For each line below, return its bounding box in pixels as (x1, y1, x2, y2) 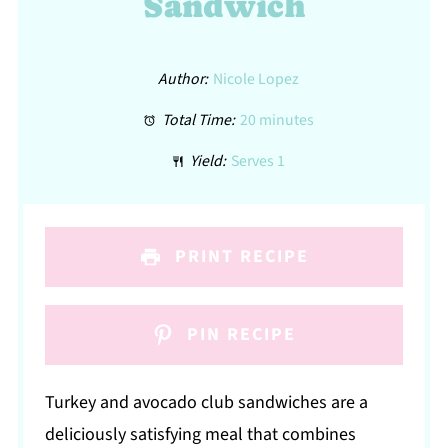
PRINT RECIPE (168, 243, 309, 269)
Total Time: (158, 109, 235, 132)
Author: (158, 68, 209, 91)
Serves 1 (231, 150, 286, 173)
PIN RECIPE (181, 321, 297, 347)
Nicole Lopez (213, 68, 300, 91)
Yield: (187, 150, 227, 173)
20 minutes (239, 109, 314, 132)
